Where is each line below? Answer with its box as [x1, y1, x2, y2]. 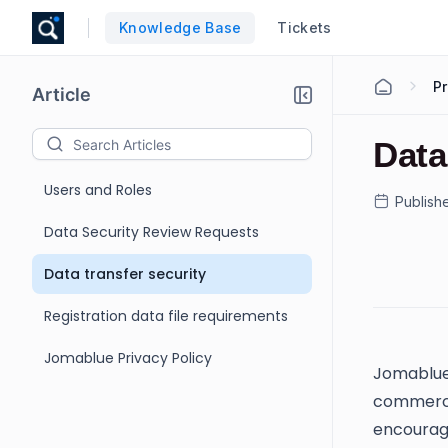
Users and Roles [44, 180, 152, 200]
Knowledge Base [119, 18, 242, 36]
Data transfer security [44, 264, 206, 284]
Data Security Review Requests [44, 222, 259, 242]
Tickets [277, 18, 332, 36]
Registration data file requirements [44, 306, 288, 326]
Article [32, 84, 91, 105]
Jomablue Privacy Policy [44, 348, 212, 368]
